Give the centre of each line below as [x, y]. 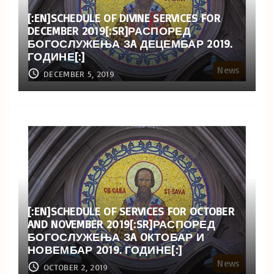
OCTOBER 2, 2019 [76, 267]
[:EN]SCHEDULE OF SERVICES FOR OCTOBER [131, 211]
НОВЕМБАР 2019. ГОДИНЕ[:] [105, 249]
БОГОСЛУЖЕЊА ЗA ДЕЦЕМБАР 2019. [130, 43]
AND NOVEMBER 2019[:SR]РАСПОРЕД [122, 224]
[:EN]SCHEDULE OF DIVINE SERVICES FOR [124, 17]
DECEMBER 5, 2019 [79, 73]
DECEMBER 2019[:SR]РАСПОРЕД [109, 30]
